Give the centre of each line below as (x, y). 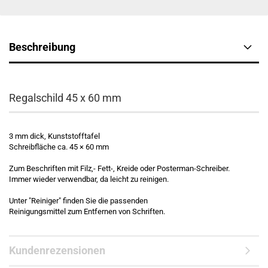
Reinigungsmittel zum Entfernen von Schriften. (87, 211)
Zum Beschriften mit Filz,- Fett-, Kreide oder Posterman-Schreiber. (119, 168)
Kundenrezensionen (57, 250)
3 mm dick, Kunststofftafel (54, 136)
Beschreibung (42, 47)
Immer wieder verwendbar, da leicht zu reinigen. (89, 179)
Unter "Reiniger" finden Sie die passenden (78, 200)
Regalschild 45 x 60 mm (65, 98)
